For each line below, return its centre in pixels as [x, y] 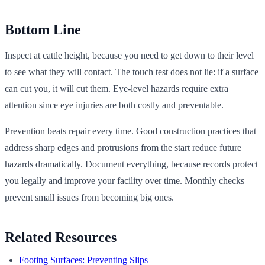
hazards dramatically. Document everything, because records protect [131, 164]
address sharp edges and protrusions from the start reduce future [123, 147]
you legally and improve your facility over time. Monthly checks [125, 180]
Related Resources [61, 237]
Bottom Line [43, 29]
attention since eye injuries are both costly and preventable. [114, 105]
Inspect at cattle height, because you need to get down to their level [129, 55]
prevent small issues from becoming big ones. [89, 197]
